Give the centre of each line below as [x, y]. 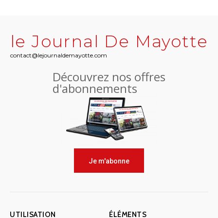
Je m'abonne [109, 161]
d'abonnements [95, 89]
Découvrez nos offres [109, 77]
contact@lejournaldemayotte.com [58, 55]
